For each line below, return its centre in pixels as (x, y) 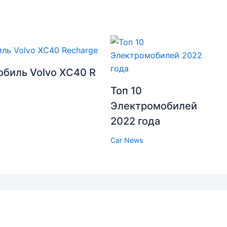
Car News (126, 140)
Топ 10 (126, 91)
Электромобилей (154, 106)
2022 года (135, 121)
